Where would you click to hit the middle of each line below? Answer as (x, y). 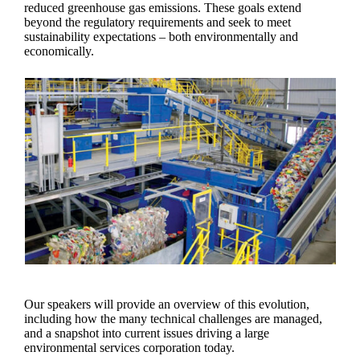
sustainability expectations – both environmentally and (162, 37)
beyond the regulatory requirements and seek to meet (158, 22)
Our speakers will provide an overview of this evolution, (167, 305)
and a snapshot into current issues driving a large (147, 333)
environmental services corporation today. (130, 348)
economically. (59, 51)
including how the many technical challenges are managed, (174, 319)
